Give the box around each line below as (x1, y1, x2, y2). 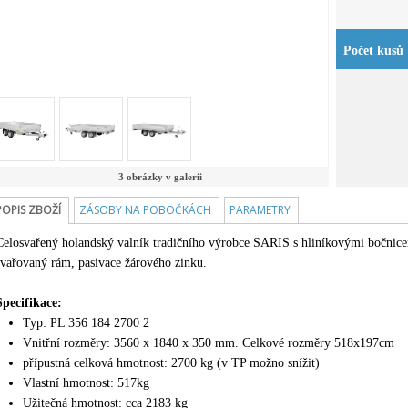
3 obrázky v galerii (117, 171, 202, 182)
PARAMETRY (229, 202, 291, 218)
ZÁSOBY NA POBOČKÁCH (79, 202, 211, 218)
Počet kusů (343, 43, 403, 57)
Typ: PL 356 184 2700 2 (23, 316, 149, 330)
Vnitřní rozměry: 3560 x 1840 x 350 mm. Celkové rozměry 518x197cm (23, 336, 394, 350)
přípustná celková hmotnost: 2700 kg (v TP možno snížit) (23, 356, 320, 370)
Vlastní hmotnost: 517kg (23, 376, 149, 390)
